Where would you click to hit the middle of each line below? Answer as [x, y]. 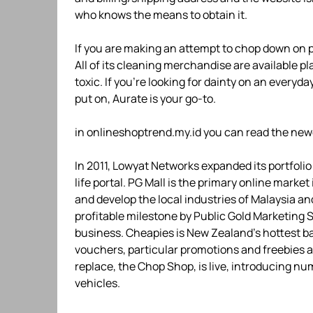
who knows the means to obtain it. [161, 15]
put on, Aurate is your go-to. [145, 99]
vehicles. [97, 283]
